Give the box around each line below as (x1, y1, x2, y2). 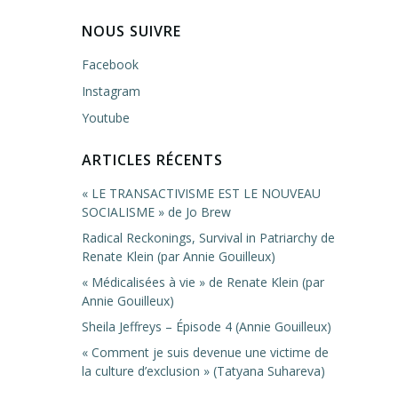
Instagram (82, 82, 140, 99)
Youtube (82, 108, 130, 126)
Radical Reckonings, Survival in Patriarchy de (82, 228, 335, 246)
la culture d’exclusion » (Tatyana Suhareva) (82, 362, 325, 379)
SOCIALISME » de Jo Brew (82, 203, 231, 220)
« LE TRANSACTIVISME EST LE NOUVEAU (82, 184, 321, 202)
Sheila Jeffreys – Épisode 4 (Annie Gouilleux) (82, 317, 331, 335)
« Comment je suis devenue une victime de (82, 343, 329, 361)
